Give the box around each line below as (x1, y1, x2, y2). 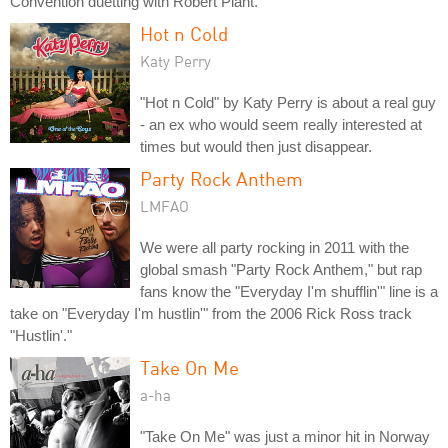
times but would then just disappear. (140, 138, 372, 155)
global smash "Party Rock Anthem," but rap (140, 261, 422, 278)
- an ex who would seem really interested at (140, 116, 422, 133)
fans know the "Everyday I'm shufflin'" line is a (140, 283, 438, 300)
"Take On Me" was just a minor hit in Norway (140, 428, 430, 445)
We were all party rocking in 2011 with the (140, 239, 409, 256)
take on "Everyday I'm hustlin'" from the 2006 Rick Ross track (10, 305, 412, 322)
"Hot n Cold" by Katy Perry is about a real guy (140, 94, 436, 111)
